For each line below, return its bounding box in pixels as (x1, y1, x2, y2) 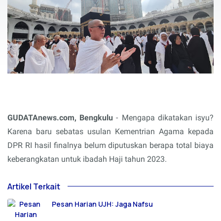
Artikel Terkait (7, 181, 60, 192)
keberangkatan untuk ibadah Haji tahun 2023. (7, 154, 167, 164)
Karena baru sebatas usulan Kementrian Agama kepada (7, 126, 214, 136)
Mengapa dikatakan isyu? (122, 112, 214, 122)
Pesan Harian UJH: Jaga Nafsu (52, 199, 153, 209)
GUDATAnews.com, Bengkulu (7, 112, 113, 122)
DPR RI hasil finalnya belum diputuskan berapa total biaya (7, 140, 214, 150)
